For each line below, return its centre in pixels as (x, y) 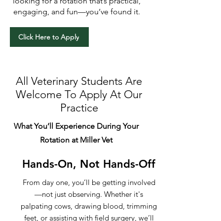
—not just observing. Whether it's (89, 194)
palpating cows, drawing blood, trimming (89, 206)
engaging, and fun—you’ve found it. (76, 12)
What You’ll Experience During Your (76, 126)
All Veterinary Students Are (79, 81)
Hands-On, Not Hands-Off (89, 164)
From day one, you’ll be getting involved (89, 182)
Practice (79, 108)
